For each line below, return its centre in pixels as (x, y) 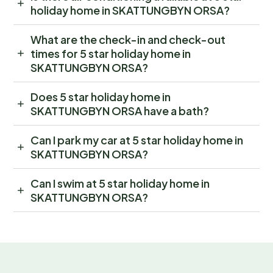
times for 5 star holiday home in (111, 54)
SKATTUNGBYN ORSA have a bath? (120, 111)
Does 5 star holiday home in (101, 97)
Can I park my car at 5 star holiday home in (137, 140)
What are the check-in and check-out (128, 40)
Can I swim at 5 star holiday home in (120, 183)
